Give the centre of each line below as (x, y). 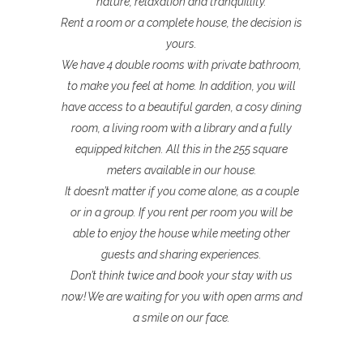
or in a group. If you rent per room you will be (181, 212)
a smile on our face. (181, 317)
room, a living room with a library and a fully (181, 128)
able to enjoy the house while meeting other (181, 233)
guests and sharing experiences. (181, 254)
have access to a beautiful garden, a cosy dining (181, 107)
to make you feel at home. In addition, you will (181, 85)
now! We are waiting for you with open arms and (181, 296)
